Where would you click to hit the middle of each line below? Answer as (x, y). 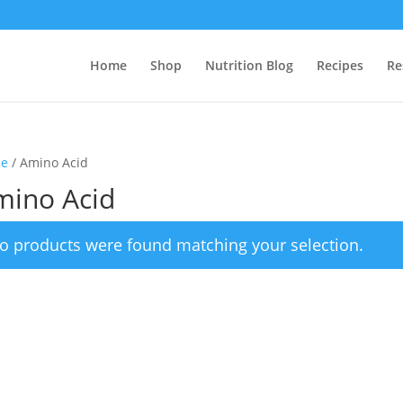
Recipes (340, 65)
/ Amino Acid (48, 162)
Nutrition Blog (249, 65)
